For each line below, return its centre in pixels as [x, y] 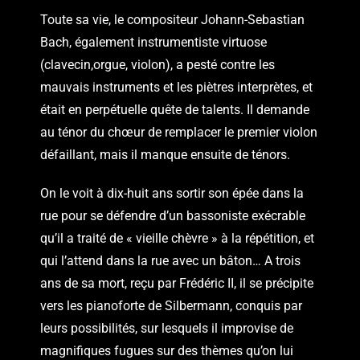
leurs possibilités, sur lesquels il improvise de [167, 328]
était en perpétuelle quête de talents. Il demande [175, 109]
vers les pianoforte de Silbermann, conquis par [171, 305]
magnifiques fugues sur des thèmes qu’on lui [167, 350]
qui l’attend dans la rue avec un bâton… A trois [170, 260]
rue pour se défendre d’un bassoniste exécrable [173, 215]
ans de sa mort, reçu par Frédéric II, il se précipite [177, 283]
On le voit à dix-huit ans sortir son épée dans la [172, 193]
